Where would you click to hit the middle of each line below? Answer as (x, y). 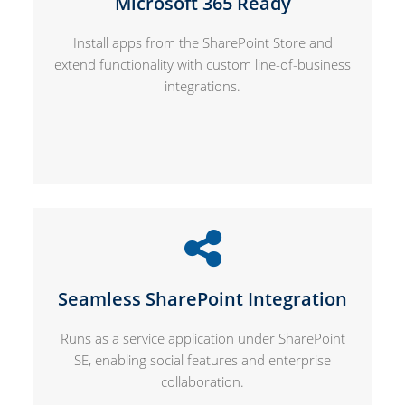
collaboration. (202, 381)
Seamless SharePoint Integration (202, 298)
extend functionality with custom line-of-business (202, 64)
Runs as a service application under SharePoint (202, 338)
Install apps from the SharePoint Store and (202, 42)
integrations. (202, 85)
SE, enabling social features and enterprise (202, 359)
